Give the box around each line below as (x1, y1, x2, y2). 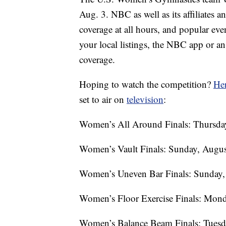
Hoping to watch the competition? (79, 78, 213, 91)
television (127, 93, 163, 106)
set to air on (79, 93, 127, 106)
